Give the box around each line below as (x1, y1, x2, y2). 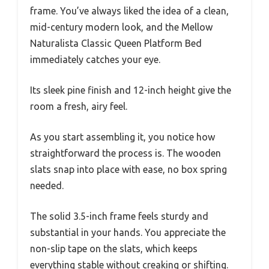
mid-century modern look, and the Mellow (30, 21, 213, 32)
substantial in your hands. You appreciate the (30, 226, 226, 238)
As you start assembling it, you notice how (30, 131, 215, 142)
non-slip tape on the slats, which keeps (30, 243, 198, 254)
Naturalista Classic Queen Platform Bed (30, 37, 202, 49)
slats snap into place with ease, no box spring (30, 163, 227, 175)
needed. (30, 180, 64, 191)
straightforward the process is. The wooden (30, 147, 221, 159)
